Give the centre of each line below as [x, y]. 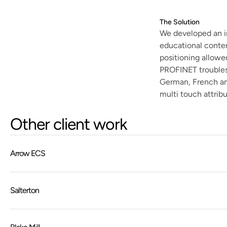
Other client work [69, 124]
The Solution [180, 22]
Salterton [25, 190]
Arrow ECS [28, 153]
